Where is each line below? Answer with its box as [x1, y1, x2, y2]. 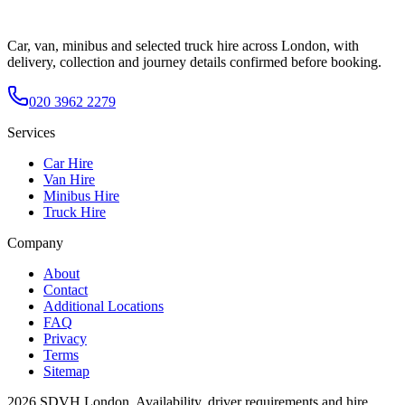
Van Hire [43, 171, 95, 187]
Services [7, 124, 55, 140]
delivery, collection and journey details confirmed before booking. [7, 53, 381, 70]
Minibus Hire [43, 187, 119, 203]
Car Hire [43, 155, 93, 171]
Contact [43, 281, 88, 297]
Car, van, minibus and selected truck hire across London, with [7, 37, 359, 53]
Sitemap [43, 363, 89, 379]
